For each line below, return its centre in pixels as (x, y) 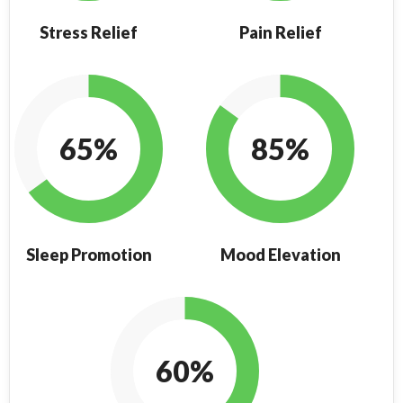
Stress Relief (89, 32)
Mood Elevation (280, 255)
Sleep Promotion (89, 255)
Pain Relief (280, 32)
